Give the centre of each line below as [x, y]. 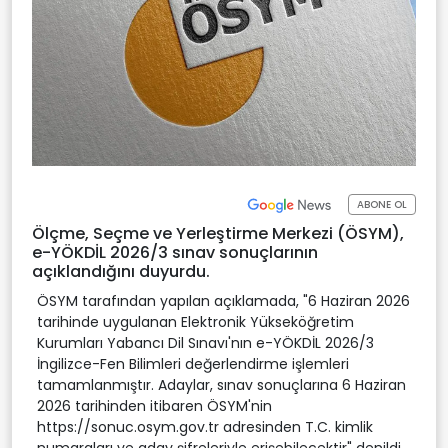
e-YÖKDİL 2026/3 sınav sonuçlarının [175, 252]
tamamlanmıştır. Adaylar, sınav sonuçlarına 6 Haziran [221, 384]
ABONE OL [382, 205]
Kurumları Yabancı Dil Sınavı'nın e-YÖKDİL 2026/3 [205, 342]
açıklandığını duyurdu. [121, 271]
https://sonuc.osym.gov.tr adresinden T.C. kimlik [205, 426]
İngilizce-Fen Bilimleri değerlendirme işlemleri [193, 363]
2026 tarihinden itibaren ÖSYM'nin [154, 405]
